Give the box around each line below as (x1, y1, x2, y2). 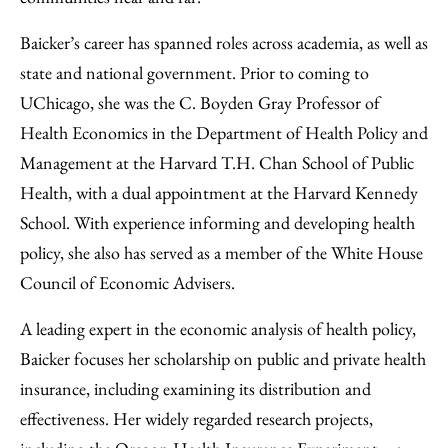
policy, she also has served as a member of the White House (20, 241, 423, 264)
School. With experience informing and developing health (20, 211, 415, 234)
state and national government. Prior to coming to (20, 61, 369, 84)
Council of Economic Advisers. (20, 271, 235, 294)
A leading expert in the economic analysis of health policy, (20, 317, 416, 340)
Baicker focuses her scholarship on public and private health (20, 347, 426, 370)
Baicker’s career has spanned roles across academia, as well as (20, 31, 428, 54)
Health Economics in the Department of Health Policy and (20, 121, 428, 144)
